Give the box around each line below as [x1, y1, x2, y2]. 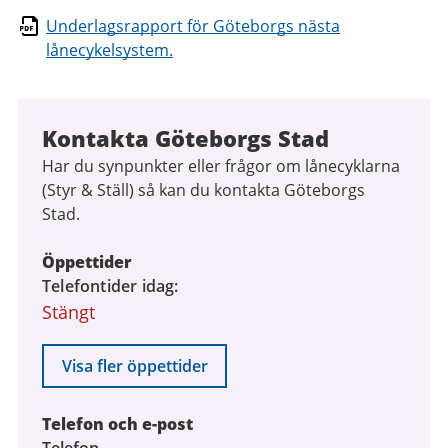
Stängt [42, 299, 95, 324]
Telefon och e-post [42, 412, 193, 435]
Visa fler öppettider [61, 354, 208, 377]
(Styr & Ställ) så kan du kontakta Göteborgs [42, 178, 365, 201]
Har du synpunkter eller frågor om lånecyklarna [42, 154, 400, 177]
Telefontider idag [42, 274, 175, 297]
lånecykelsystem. [46, 38, 173, 61]
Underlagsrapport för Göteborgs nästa [46, 14, 340, 37]
